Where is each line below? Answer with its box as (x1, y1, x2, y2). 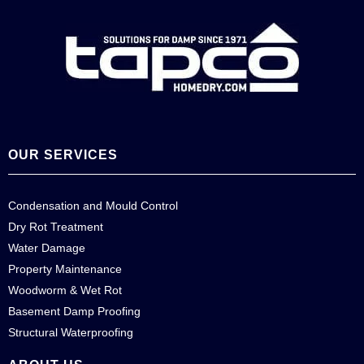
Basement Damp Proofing (8, 305, 141, 318)
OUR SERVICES (8, 148, 118, 162)
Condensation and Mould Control (8, 199, 178, 212)
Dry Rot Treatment (8, 220, 103, 233)
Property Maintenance (8, 262, 122, 275)
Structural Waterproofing (8, 326, 133, 339)
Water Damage (8, 241, 85, 254)
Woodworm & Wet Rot (8, 284, 122, 297)
